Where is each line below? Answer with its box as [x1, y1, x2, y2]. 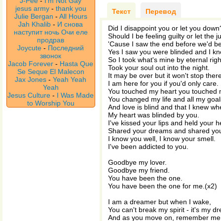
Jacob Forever [8, 60, 54, 68]
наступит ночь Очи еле [14, 28, 88, 36]
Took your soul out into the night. [108, 64, 210, 72]
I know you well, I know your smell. [108, 135, 216, 143]
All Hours [59, 12, 87, 20]
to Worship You [27, 99, 74, 107]
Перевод [146, 7, 176, 15]
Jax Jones [15, 75, 47, 83]
